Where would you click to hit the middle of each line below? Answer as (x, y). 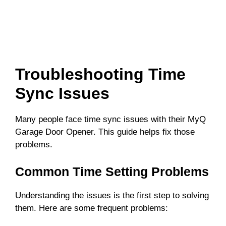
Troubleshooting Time (100, 74)
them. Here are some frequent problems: (92, 208)
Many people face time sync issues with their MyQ (110, 120)
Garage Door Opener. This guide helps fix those (105, 132)
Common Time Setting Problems (112, 171)
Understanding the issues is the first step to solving (112, 195)
